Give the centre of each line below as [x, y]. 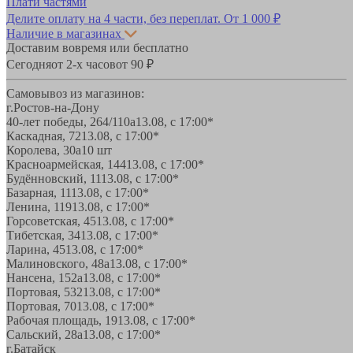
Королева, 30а [44, 150]
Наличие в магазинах [64, 33]
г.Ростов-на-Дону [53, 107]
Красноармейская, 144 [66, 164]
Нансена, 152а [45, 277]
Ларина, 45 [36, 249]
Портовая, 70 [41, 306]
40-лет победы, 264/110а [71, 121]
